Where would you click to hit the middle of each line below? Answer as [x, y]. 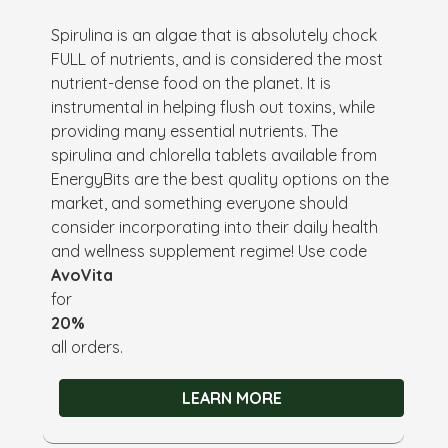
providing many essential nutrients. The [195, 130]
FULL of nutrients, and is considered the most [217, 58]
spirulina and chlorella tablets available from [214, 154]
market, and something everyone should [200, 202]
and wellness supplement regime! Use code [209, 250]
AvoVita [82, 274]
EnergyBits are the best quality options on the [220, 178]
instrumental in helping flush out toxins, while [213, 106]
